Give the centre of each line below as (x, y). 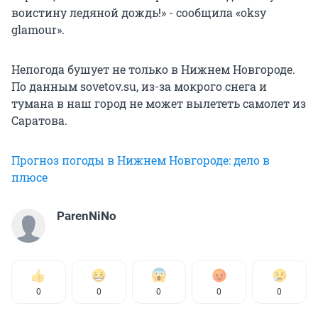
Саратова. (39, 120)
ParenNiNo (87, 215)
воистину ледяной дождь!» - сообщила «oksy (139, 12)
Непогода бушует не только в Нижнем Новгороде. (153, 69)
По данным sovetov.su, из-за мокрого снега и (139, 86)
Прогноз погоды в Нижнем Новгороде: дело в (141, 160)
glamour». (38, 29)
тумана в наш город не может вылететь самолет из (159, 103)
